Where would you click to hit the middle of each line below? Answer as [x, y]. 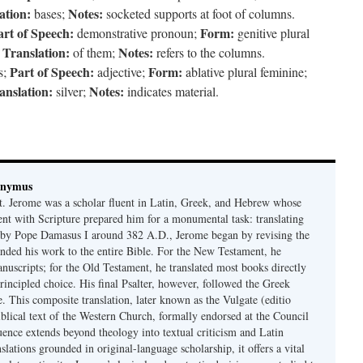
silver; [71, 91]
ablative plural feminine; [245, 72]
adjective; [121, 72]
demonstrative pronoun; [137, 33]
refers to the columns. [209, 52]
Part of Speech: [52, 72]
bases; [49, 13]
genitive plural [272, 33]
